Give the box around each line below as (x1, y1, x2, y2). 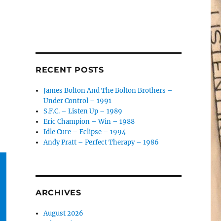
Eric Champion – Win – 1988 (43, 117, 135, 126)
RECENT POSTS (35, 65, 104, 74)
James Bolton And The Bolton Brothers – (43, 86, 173, 95)
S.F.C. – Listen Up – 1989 (43, 107, 123, 115)
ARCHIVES (35, 188, 81, 197)
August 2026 (43, 209, 84, 218)
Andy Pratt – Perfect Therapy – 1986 (43, 138, 159, 147)
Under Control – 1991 (43, 97, 112, 105)
